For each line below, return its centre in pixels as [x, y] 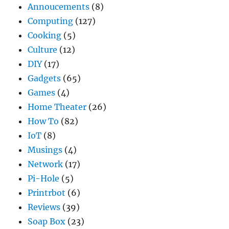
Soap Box [47, 222]
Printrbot [47, 193]
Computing [51, 21]
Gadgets [44, 78]
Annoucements [59, 7]
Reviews [44, 207]
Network [45, 164]
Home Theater [57, 107]
